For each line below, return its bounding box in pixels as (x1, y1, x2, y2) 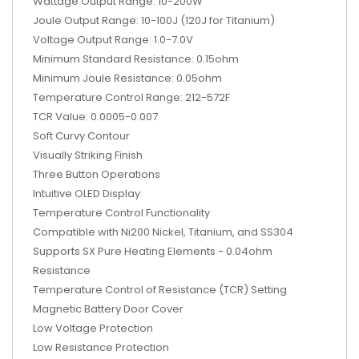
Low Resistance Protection (33, 340, 169, 355)
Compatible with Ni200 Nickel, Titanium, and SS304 (33, 224, 293, 240)
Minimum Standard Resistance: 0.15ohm (33, 51, 239, 67)
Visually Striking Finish (33, 147, 143, 163)
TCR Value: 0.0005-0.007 (33, 109, 158, 124)
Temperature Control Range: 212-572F (33, 90, 230, 105)
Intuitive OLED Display (33, 186, 140, 201)
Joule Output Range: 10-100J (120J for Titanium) (33, 13, 275, 28)
